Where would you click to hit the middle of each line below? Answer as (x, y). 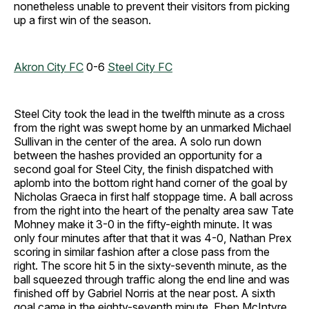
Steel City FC (140, 67)
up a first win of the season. (82, 20)
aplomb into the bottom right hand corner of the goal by (151, 183)
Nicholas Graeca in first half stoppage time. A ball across (153, 197)
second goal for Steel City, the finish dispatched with (143, 169)
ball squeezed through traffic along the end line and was (152, 280)
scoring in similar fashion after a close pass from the (142, 252)
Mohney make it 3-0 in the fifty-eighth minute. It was (143, 225)
